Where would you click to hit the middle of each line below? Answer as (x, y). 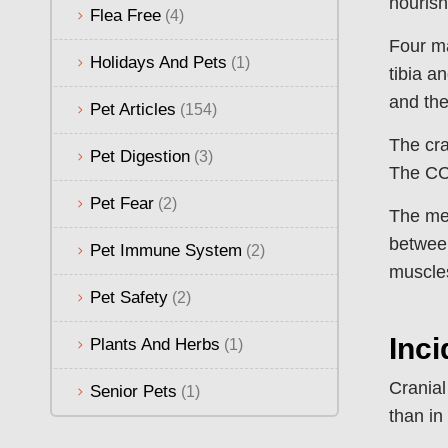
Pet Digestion (140, 156)
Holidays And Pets (158, 62)
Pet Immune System (166, 250)
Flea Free (125, 15)
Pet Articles (133, 109)
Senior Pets (133, 391)
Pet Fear (122, 203)
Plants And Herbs (155, 344)
